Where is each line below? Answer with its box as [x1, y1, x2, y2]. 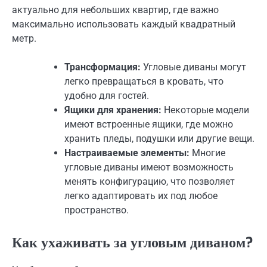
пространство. [64, 204, 129, 216]
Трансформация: [64, 61, 141, 73]
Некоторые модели [162, 104, 249, 116]
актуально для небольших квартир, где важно [12, 4, 219, 15]
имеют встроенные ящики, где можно [64, 118, 233, 130]
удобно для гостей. [64, 89, 149, 101]
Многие [190, 147, 225, 159]
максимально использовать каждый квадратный [12, 18, 235, 30]
